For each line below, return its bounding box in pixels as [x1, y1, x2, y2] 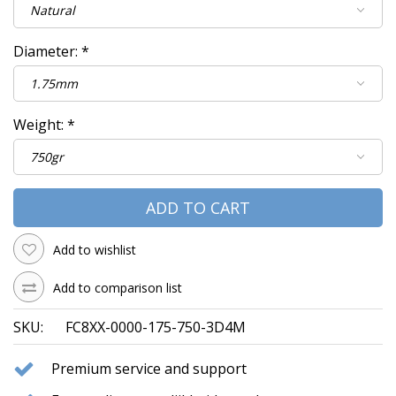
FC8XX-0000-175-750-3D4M [65, 316, 246, 337]
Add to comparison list [53, 278, 182, 296]
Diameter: [13, 41, 81, 61]
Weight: [13, 114, 67, 134]
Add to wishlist [53, 241, 136, 259]
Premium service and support [51, 359, 247, 379]
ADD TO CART [146, 196, 250, 218]
